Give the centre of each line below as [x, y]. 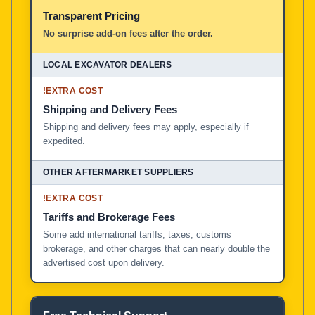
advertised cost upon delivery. [104, 262]
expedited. [64, 141]
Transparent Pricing [91, 15]
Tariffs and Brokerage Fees [109, 217]
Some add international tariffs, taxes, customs [137, 234]
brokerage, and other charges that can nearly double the [156, 248]
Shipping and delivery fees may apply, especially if [146, 127]
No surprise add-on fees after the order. [128, 33]
